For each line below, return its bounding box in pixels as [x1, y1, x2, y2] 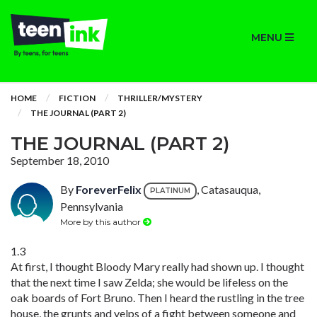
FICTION [59, 93, 96, 103]
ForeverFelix [76, 183, 142, 197]
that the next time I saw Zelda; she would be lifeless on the [11, 275, 288, 289]
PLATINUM [150, 186, 190, 195]
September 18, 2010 [11, 154, 109, 167]
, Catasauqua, [197, 183, 260, 197]
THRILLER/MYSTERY [117, 93, 202, 103]
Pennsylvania [60, 200, 123, 213]
